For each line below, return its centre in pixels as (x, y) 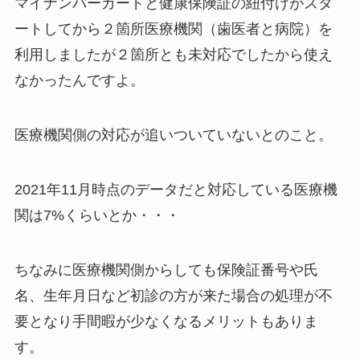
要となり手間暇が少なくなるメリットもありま (166, 321)
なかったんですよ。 (79, 81)
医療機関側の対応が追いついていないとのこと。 (173, 135)
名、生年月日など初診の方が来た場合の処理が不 (173, 295)
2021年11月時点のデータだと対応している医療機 (176, 189)
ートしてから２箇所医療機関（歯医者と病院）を (173, 29)
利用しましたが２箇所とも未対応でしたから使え (173, 55)
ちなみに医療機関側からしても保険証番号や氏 (166, 270)
